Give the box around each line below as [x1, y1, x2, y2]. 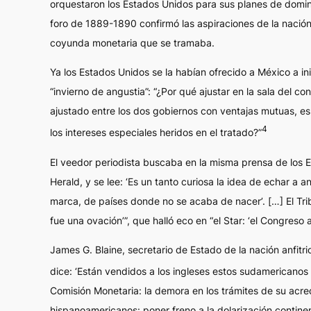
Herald [50, 175, 80, 187]
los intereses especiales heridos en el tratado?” [50, 126, 262, 139]
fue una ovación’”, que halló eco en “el [50, 214, 224, 226]
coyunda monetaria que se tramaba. [50, 37, 215, 49]
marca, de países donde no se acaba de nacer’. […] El [50, 194, 296, 207]
